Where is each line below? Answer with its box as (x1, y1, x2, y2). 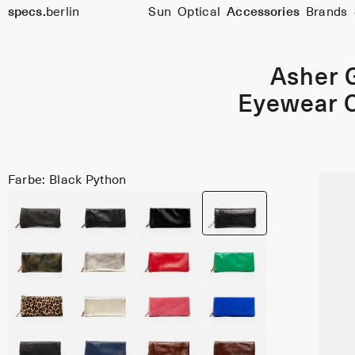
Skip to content (3, 25, 73, 36)
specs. (7, 6, 46, 19)
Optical (177, 6, 221, 19)
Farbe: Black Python (7, 174, 127, 187)
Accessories (227, 6, 300, 19)
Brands (305, 6, 348, 19)
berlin (45, 6, 80, 19)
